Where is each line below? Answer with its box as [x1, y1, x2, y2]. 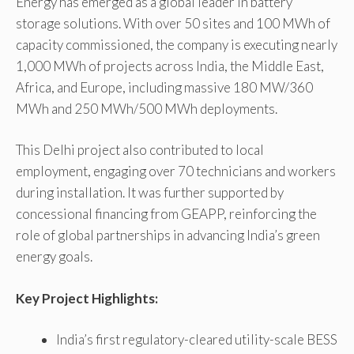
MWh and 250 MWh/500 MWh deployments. [16, 100, 277, 117]
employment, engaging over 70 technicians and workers [16, 163, 336, 180]
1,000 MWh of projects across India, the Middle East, [16, 57, 324, 74]
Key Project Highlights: [16, 289, 158, 307]
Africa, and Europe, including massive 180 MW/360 [16, 78, 313, 96]
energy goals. [16, 248, 92, 265]
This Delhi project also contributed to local [16, 141, 264, 159]
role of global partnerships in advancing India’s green [16, 227, 320, 244]
